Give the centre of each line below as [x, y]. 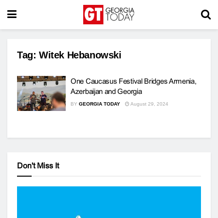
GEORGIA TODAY [100, 104]
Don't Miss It [38, 165]
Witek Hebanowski [80, 55]
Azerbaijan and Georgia [106, 91]
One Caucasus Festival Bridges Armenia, [134, 81]
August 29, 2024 [149, 104]
